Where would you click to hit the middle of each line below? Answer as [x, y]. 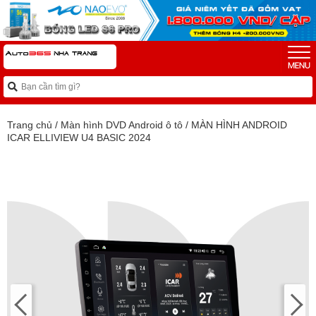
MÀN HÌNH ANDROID [239, 124]
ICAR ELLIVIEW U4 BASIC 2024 [79, 137]
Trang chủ [30, 124]
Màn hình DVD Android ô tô [122, 124]
